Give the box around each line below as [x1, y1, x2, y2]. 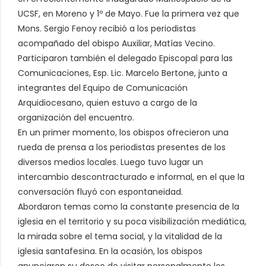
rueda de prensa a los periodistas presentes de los [18, 141, 226, 153]
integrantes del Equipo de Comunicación [18, 81, 188, 94]
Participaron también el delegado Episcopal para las [18, 52, 233, 64]
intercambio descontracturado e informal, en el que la [18, 170, 245, 183]
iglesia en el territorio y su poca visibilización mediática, [18, 215, 246, 227]
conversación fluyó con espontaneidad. [18, 185, 183, 198]
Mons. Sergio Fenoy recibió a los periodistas [18, 22, 196, 34]
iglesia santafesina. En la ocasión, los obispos [18, 245, 202, 257]
